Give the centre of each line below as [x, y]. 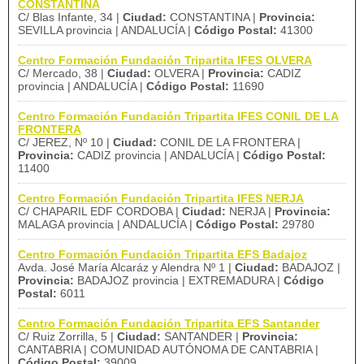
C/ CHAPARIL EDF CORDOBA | [100, 211]
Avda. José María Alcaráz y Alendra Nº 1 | [126, 267]
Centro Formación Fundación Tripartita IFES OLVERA [165, 60]
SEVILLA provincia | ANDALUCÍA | [106, 30]
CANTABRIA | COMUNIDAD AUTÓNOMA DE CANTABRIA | [168, 349]
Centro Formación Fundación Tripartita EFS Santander [169, 323]
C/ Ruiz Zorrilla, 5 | [67, 336]
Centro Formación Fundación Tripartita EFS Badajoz [162, 254]
